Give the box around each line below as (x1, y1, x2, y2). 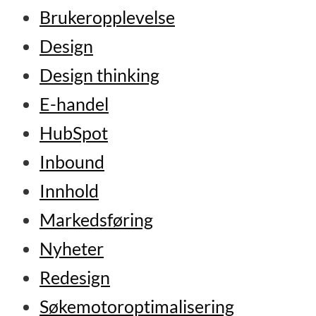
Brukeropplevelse (39, 6, 175, 28)
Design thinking (39, 64, 159, 85)
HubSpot (39, 122, 108, 143)
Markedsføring (39, 209, 153, 230)
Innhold (39, 180, 99, 201)
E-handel (39, 93, 109, 114)
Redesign (39, 267, 110, 288)
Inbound (39, 151, 104, 172)
